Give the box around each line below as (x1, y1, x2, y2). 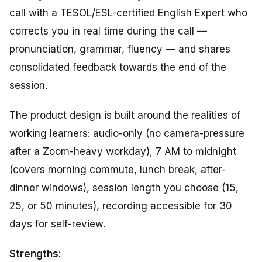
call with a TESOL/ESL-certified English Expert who (9, 7, 247, 19)
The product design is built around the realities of (9, 109, 240, 122)
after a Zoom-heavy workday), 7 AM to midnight (9, 146, 236, 158)
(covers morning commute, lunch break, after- (9, 164, 226, 176)
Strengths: (9, 248, 61, 260)
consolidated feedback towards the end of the (9, 61, 226, 74)
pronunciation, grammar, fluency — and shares (9, 43, 230, 56)
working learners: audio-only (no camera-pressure (9, 127, 244, 140)
